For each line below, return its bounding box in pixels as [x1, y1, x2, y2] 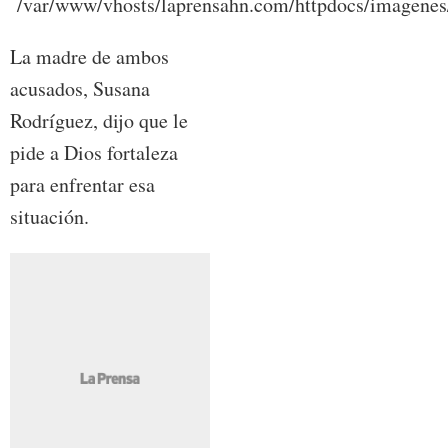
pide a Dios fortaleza [10, 138, 178, 166]
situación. [10, 202, 89, 230]
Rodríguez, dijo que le [10, 106, 188, 134]
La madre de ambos [10, 42, 169, 70]
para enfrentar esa [10, 170, 155, 198]
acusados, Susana [10, 74, 150, 102]
